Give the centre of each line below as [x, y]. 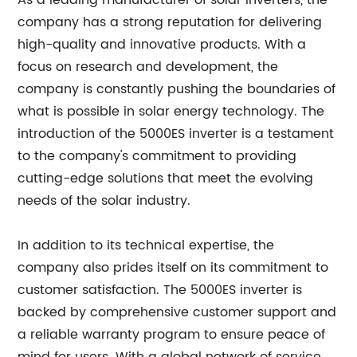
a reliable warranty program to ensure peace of [172, 335]
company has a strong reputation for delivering [170, 22]
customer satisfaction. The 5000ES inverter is [160, 290]
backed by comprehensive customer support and [177, 312]
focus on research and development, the [148, 67]
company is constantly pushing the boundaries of [177, 89]
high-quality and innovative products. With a [162, 45]
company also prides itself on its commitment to [173, 268]
